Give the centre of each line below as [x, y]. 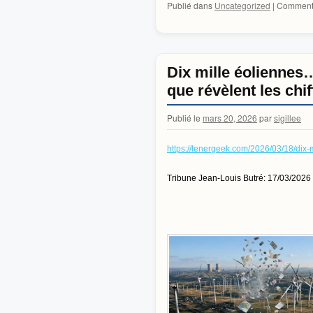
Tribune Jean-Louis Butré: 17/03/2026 [239, 179]
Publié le [184, 118]
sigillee [287, 118]
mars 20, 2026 [230, 118]
